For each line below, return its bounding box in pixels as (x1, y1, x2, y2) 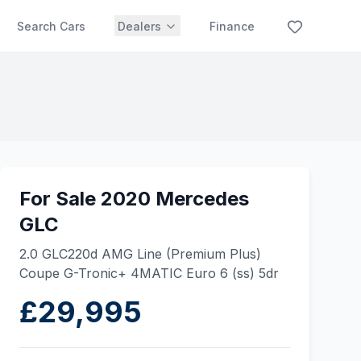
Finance (210, 19, 255, 33)
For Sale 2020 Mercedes (19, 187, 249, 210)
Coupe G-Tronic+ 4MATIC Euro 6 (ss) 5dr (19, 265, 279, 281)
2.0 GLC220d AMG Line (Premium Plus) (19, 246, 261, 262)
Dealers (118, 19, 161, 33)
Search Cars (17, 19, 85, 33)
